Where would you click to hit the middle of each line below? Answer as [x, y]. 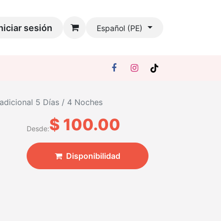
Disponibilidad [93, 156]
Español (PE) [120, 29]
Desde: [38, 129]
